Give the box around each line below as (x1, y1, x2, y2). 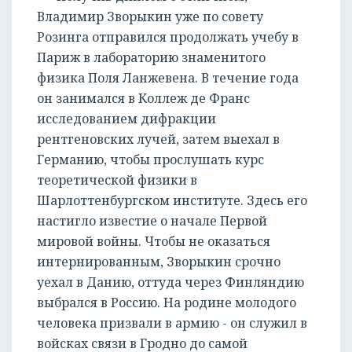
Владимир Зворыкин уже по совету (37, 8, 263, 26)
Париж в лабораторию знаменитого (37, 49, 266, 67)
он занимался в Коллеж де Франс (37, 90, 250, 108)
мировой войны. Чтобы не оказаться (37, 233, 270, 251)
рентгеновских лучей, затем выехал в (37, 130, 280, 148)
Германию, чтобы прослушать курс (37, 151, 264, 169)
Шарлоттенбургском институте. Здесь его (37, 192, 307, 210)
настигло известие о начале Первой (37, 212, 267, 230)
